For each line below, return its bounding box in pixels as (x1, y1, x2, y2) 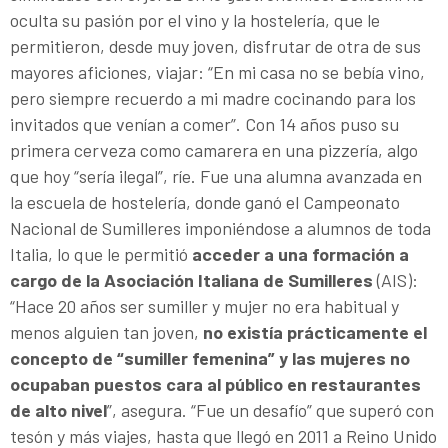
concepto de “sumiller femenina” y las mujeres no (10, 347, 410, 370)
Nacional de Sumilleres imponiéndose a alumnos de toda (10, 217, 431, 240)
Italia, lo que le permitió (10, 243, 192, 266)
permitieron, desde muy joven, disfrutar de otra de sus (10, 35, 421, 58)
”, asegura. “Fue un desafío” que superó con (107, 399, 434, 422)
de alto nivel (10, 399, 107, 422)
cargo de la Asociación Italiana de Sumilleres (10, 269, 373, 292)
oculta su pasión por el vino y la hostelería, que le (10, 9, 380, 32)
